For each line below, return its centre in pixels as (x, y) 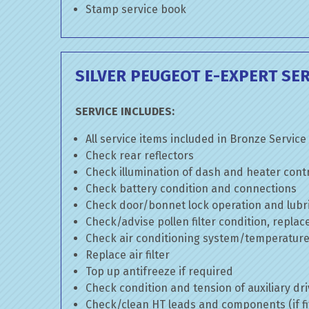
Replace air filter (128, 255)
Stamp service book (136, 9)
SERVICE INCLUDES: (125, 111)
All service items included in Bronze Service (196, 139)
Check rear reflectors (140, 156)
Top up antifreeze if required (159, 271)
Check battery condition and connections (191, 189)
